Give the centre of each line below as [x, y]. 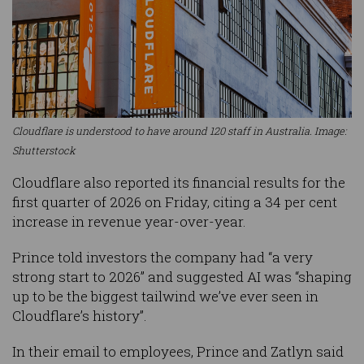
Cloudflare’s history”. [80, 316]
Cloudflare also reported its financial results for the [179, 183]
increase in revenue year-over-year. [129, 222]
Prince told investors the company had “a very [162, 258]
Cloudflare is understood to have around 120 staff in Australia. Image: [179, 131]
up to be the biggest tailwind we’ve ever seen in [165, 297]
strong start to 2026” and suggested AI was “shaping [182, 277]
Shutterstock [44, 151]
